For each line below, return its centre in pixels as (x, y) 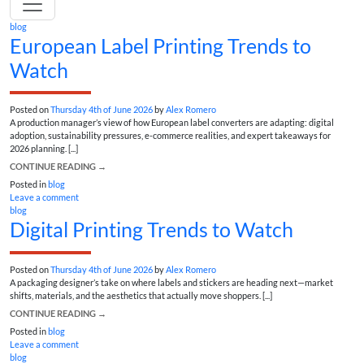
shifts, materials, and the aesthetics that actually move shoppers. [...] (141, 295)
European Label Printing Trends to (160, 45)
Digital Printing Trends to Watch (152, 230)
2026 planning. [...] (44, 149)
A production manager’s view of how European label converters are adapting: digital (172, 123)
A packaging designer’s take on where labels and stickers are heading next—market (171, 282)
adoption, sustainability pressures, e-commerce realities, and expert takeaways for (170, 136)
